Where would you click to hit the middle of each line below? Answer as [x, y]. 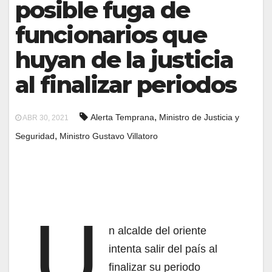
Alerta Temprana [122, 117]
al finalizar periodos [126, 85]
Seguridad [35, 136]
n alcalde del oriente [158, 231]
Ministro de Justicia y [199, 117]
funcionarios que [111, 35]
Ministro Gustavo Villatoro [109, 136]
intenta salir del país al [163, 249]
